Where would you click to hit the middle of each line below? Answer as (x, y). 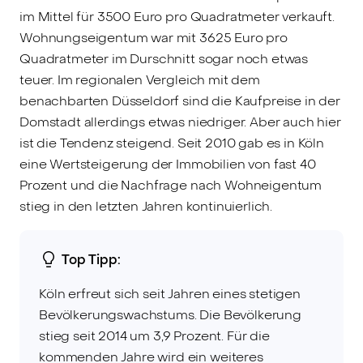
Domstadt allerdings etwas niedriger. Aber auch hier (180, 122)
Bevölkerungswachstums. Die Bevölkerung (170, 314)
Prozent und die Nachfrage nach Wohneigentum (171, 185)
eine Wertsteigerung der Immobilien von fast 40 (168, 164)
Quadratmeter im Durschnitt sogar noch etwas (164, 58)
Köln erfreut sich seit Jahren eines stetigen (170, 293)
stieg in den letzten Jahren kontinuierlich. (146, 206)
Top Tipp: (91, 259)
